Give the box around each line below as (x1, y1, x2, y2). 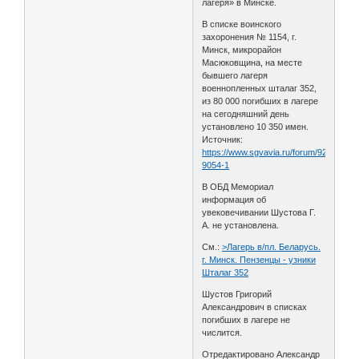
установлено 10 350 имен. (202, 121, 309, 131)
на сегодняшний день (202, 108, 290, 119)
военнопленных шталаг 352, (202, 83, 317, 93)
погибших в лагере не (202, 314, 291, 325)
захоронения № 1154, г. (202, 31, 297, 42)
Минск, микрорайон (202, 44, 282, 54)
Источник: (202, 134, 244, 144)
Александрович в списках (202, 301, 308, 312)
